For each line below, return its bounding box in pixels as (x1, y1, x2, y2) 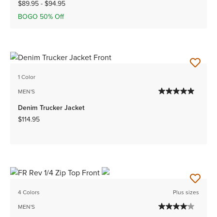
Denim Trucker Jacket (18, 102, 85, 113)
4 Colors (18, 187, 40, 197)
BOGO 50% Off (18, 12, 64, 22)
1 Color (18, 72, 36, 81)
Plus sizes (172, 187, 199, 197)
